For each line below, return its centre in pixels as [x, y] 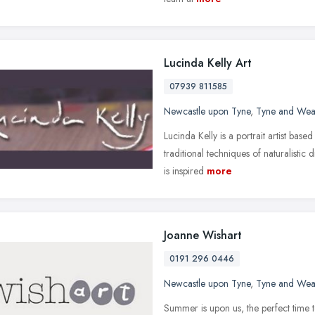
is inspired [184, 171]
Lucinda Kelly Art [208, 63]
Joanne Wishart [203, 235]
